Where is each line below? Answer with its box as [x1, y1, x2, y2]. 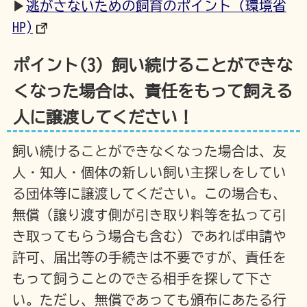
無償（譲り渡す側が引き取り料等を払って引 [12, 208, 286, 222]
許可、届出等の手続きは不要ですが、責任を [12, 251, 286, 265]
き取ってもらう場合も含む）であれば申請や [12, 230, 286, 243]
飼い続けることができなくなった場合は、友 [12, 145, 286, 158]
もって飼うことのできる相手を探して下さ [12, 272, 273, 286]
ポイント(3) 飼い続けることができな [12, 56, 293, 73]
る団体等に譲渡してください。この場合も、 [12, 187, 286, 201]
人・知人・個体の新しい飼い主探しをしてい [12, 166, 286, 180]
